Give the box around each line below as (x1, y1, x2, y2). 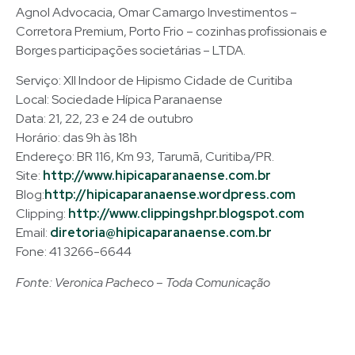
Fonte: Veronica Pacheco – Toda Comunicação (16, 273, 270, 291)
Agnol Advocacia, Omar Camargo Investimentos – (16, 3, 297, 21)
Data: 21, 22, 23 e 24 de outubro (16, 110, 193, 128)
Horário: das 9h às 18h (16, 129, 137, 147)
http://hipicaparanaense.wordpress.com (44, 186, 296, 204)
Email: (16, 224, 50, 242)
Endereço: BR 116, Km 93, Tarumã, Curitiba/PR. (16, 148, 274, 166)
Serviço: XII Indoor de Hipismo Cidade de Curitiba (16, 72, 292, 90)
